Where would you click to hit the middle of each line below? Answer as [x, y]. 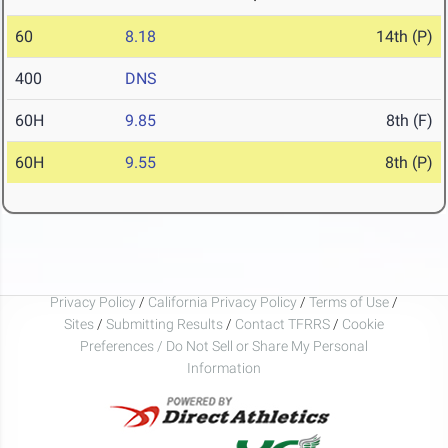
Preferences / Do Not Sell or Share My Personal [224, 345]
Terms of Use [349, 301]
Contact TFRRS [284, 323]
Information [224, 367]
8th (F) [409, 121]
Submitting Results [164, 323]
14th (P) [404, 37]
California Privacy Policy [222, 301]
